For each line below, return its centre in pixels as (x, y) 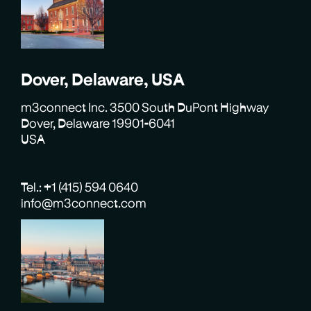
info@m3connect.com (84, 202)
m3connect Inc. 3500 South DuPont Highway (145, 107)
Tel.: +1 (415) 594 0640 (80, 186)
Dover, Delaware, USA (103, 79)
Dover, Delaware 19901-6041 (98, 123)
